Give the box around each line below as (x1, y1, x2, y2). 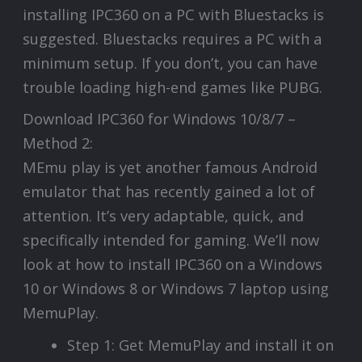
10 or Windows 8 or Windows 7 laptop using (23, 279, 330, 299)
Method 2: (23, 133, 94, 154)
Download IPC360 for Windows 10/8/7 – (23, 109, 297, 129)
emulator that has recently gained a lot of (23, 182, 316, 202)
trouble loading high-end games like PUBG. (23, 78, 323, 98)
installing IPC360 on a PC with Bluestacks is (23, 5, 325, 25)
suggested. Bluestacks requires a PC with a (23, 29, 322, 49)
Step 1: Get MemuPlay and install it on (66, 335, 334, 355)
